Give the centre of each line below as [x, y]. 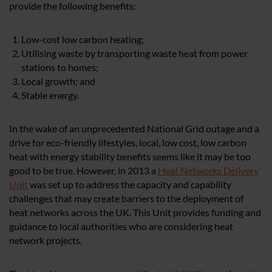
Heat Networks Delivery [208, 170]
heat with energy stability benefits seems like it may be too [130, 156]
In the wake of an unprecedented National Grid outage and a [134, 128]
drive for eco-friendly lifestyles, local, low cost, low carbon [128, 142]
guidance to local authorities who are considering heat [121, 226]
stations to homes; [60, 67]
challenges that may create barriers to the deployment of [126, 198]
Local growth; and [58, 81]
